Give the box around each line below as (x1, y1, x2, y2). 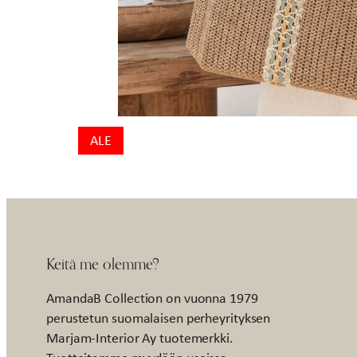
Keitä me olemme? (46, 253, 159, 273)
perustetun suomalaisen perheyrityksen (46, 308, 271, 328)
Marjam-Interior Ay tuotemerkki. (46, 328, 233, 347)
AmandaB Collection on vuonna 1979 (46, 288, 258, 308)
